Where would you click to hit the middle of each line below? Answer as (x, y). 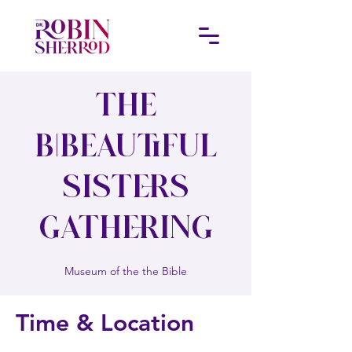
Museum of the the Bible (126, 271)
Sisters (126, 189)
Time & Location (105, 323)
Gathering (126, 230)
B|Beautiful (126, 148)
